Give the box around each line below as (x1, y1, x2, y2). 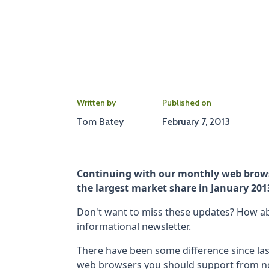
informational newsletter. (76, 220, 191, 234)
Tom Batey (76, 116, 124, 128)
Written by (76, 97, 116, 109)
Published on (162, 97, 211, 109)
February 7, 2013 (162, 116, 230, 128)
